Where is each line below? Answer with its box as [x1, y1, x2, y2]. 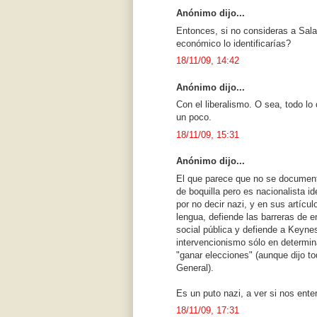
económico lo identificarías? [176, 38, 291, 49]
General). [176, 262, 214, 273]
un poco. [176, 112, 212, 123]
